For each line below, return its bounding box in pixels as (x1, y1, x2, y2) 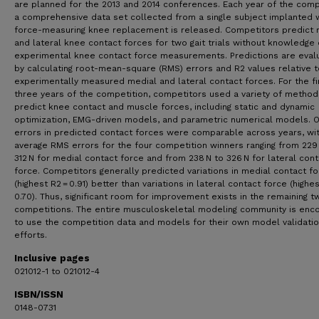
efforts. (14, 230, 47, 240)
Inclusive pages (14, 253, 90, 263)
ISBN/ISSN (14, 289, 63, 300)
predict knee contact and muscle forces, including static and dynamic (14, 102, 315, 112)
